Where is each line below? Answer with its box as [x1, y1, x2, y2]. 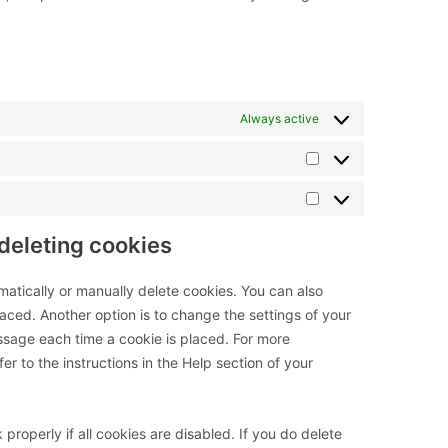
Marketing [317, 200, 384, 218]
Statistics [317, 160, 378, 178]
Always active [239, 110, 319, 126]
